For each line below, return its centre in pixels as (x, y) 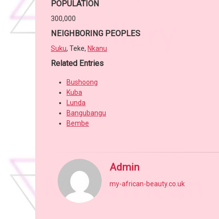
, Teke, (77, 49)
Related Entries (77, 64)
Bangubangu (86, 113)
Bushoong (82, 82)
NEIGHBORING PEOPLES (96, 34)
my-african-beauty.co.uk (147, 184)
